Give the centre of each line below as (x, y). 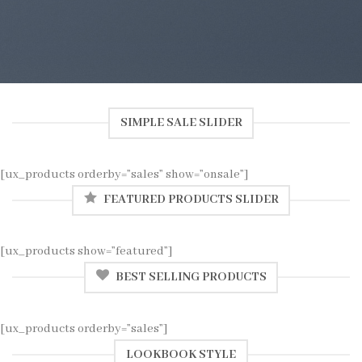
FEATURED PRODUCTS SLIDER (191, 200)
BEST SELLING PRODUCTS (191, 277)
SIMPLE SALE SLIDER (181, 122)
